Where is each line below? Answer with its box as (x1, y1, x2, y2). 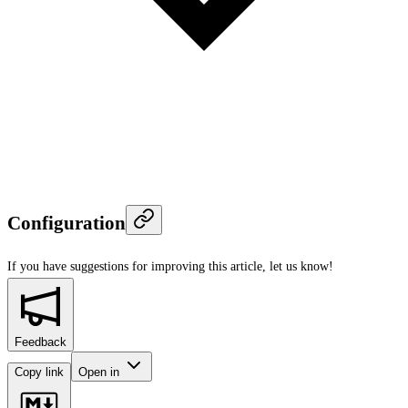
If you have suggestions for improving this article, (7, 259, 266, 273)
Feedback (15, 334, 66, 349)
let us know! (270, 259, 333, 273)
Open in (78, 364, 123, 379)
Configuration (7, 212, 126, 235)
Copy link (15, 364, 64, 379)
